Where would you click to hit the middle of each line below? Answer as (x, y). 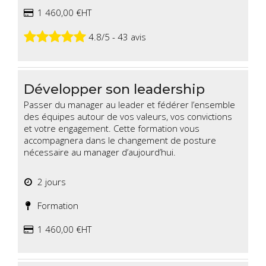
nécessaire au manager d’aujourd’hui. (100, 152)
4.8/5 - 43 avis (116, 37)
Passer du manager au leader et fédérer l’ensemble (129, 105)
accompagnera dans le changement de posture (120, 140)
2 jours (49, 182)
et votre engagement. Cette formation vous (112, 129)
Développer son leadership (114, 89)
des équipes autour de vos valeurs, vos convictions (128, 117)
